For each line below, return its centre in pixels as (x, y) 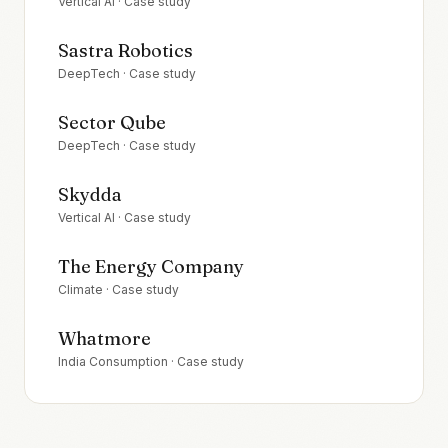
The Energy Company (151, 266)
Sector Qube (112, 122)
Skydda (90, 194)
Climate (80, 289)
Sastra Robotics (125, 50)
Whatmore (104, 338)
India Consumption (113, 361)
